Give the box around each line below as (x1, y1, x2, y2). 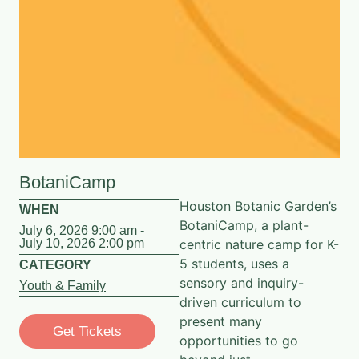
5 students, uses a (179, 256, 289, 272)
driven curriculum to (179, 294, 301, 311)
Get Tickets (53, 324, 122, 340)
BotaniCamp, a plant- (179, 217, 309, 234)
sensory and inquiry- (179, 275, 304, 292)
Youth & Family (19, 279, 106, 293)
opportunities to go (179, 333, 298, 349)
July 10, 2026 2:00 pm (19, 236, 144, 251)
